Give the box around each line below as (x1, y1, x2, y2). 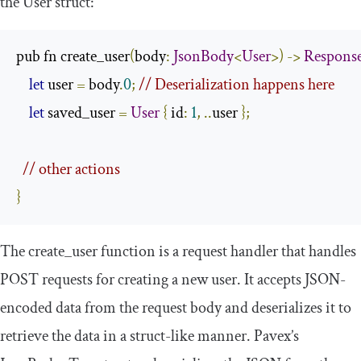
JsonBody (173, 46, 234, 68)
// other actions (23, 159, 123, 180)
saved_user (44, 102, 118, 124)
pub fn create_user (16, 46, 130, 68)
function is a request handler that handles (98, 241, 356, 263)
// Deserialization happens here (139, 74, 334, 96)
